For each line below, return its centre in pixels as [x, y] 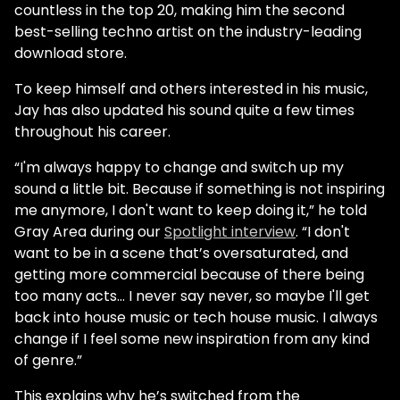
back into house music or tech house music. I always [196, 317]
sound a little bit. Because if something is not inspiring [200, 189]
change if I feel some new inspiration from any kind [192, 339]
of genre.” [48, 360]
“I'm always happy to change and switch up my [179, 167]
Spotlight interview [230, 232]
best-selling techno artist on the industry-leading [188, 32]
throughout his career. [92, 132]
